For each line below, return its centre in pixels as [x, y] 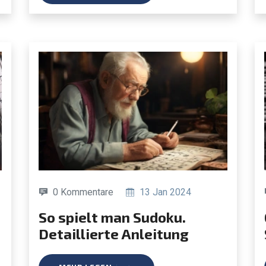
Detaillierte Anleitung [114, 233]
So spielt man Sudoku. [43, 217]
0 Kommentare [83, 192]
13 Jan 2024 [164, 192]
